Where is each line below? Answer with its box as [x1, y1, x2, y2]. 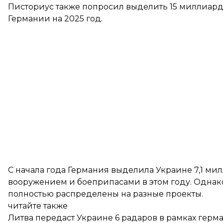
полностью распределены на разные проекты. [8, 189, 203, 199]
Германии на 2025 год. [8, 14, 103, 23]
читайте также [8, 201, 68, 211]
